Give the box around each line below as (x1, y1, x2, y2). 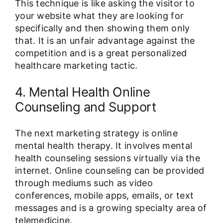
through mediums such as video (14, 178, 153, 189)
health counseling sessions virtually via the (14, 153, 200, 164)
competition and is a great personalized (14, 48, 187, 59)
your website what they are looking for (14, 10, 184, 21)
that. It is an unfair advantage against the (14, 35, 195, 46)
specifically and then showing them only (14, 23, 190, 34)
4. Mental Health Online (14, 84, 150, 100)
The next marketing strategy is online (14, 128, 178, 139)
